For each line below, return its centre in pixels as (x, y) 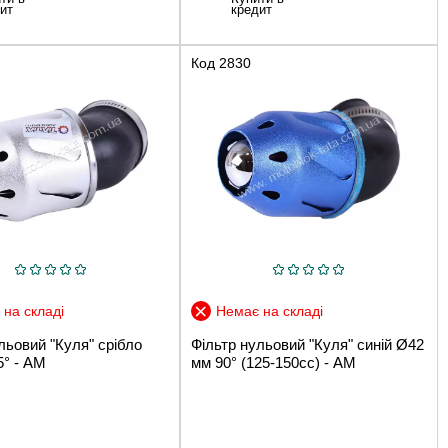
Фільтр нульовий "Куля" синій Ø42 (307, 344)
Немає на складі (269, 310)
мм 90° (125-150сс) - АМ (273, 362)
